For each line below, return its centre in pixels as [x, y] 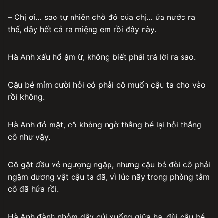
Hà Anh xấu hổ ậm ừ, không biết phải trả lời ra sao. [102, 57]
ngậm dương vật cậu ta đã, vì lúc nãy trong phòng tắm [109, 176]
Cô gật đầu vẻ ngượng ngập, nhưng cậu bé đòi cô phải [109, 164]
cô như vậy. [29, 136]
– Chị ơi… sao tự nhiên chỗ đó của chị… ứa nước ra [101, 17]
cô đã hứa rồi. [33, 189]
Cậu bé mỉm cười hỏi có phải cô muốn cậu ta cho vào [107, 84]
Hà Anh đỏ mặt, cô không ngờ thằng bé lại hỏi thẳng [105, 124]
